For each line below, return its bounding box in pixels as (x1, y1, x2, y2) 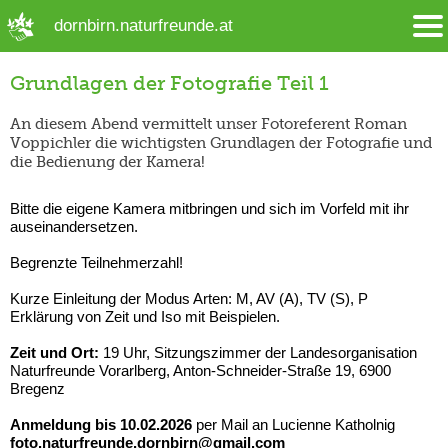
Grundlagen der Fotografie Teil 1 (10, 71, 329, 95)
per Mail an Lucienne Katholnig (196, 415, 395, 433)
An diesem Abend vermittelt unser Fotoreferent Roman (10, 114, 407, 133)
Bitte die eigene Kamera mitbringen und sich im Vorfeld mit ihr (10, 199, 409, 217)
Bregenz (10, 379, 65, 397)
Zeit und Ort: (10, 343, 99, 361)
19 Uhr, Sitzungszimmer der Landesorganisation (99, 343, 417, 361)
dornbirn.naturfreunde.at (53, 16, 233, 35)
